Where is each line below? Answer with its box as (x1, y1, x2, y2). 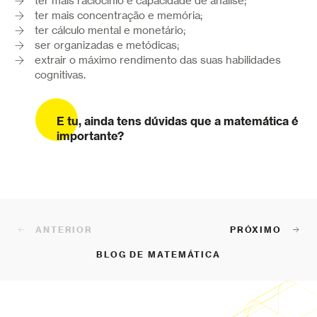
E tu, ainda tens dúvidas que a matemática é (57, 113, 299, 128)
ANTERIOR (35, 224, 93, 235)
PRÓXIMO (229, 224, 282, 235)
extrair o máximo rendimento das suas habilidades (35, 53, 282, 67)
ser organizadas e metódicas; (35, 38, 180, 52)
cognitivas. (35, 68, 86, 81)
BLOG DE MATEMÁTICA (96, 248, 221, 260)
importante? (57, 128, 127, 143)
